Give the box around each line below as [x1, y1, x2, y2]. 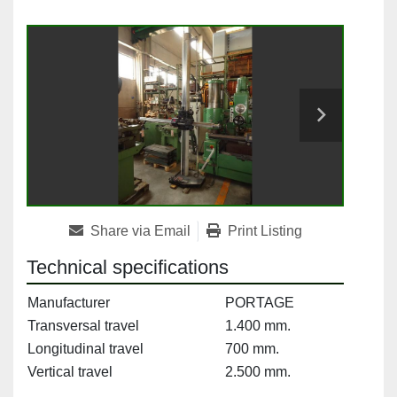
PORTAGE [225, 295, 294, 311]
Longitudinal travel [27, 341, 144, 357]
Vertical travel [27, 364, 113, 380]
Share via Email [90, 223, 191, 239]
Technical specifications [27, 256, 229, 279]
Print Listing [227, 223, 302, 239]
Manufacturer [27, 295, 110, 311]
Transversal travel [27, 318, 139, 334]
